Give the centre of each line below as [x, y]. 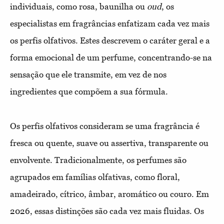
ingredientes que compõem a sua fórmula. [89, 91]
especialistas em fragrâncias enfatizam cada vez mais [110, 23]
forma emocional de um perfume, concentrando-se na [111, 57]
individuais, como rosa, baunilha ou [78, 6]
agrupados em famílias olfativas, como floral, [95, 177]
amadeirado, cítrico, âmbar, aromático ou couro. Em [109, 194]
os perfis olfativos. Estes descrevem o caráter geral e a [110, 40]
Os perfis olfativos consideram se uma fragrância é [105, 126]
